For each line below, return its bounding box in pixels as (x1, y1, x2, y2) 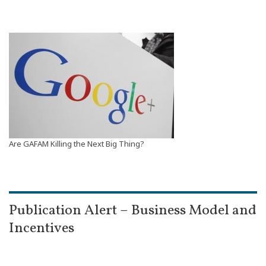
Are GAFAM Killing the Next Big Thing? (9, 138, 144, 149)
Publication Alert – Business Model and (9, 201, 256, 221)
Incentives (9, 218, 74, 239)
